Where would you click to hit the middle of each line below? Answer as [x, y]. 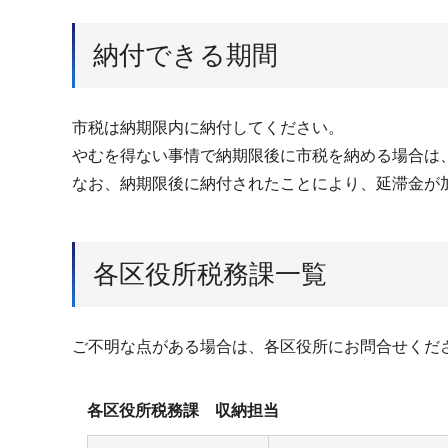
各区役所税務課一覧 [210, 273]
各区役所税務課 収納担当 [183, 411]
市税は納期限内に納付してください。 [208, 127]
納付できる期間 [185, 54]
